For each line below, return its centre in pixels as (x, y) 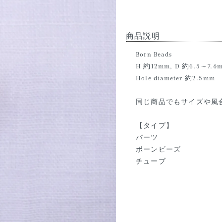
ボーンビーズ (159, 150)
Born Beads (154, 55)
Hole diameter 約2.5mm (175, 78)
